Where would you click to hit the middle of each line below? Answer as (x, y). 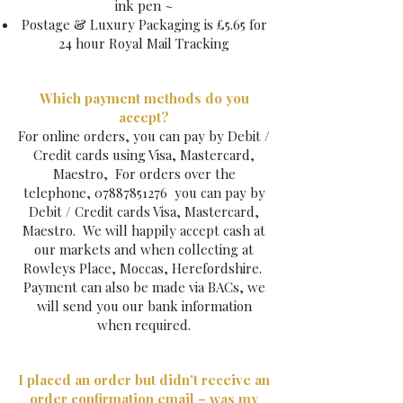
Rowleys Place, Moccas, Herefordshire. (144, 268)
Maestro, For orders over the (144, 174)
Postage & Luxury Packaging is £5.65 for (144, 24)
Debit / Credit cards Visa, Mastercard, (144, 211)
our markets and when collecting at (144, 249)
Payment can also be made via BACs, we (144, 287)
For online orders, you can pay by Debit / (144, 136)
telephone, (58, 193)
